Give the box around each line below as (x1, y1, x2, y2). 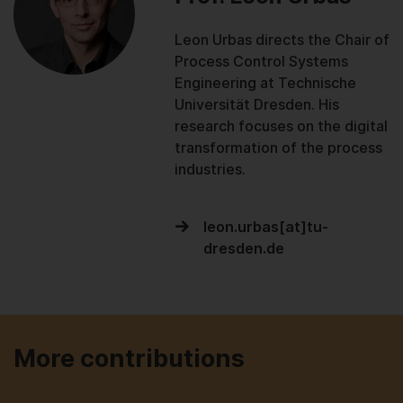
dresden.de (202, 239, 284, 258)
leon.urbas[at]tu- (202, 218, 328, 237)
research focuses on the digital (174, 117, 388, 136)
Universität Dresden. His (174, 95, 339, 114)
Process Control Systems (174, 52, 348, 71)
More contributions (13, 343, 245, 373)
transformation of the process (174, 139, 382, 157)
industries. (174, 160, 246, 179)
